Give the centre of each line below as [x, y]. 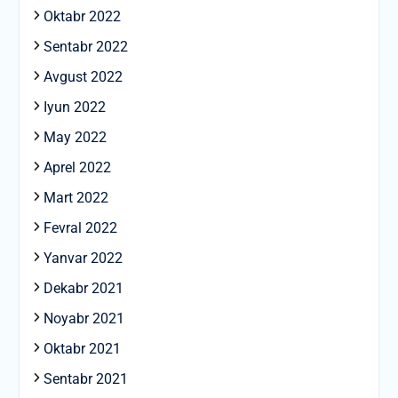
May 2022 [75, 138]
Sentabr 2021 [85, 379]
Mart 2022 [76, 198]
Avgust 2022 [83, 77]
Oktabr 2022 [82, 17]
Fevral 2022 [80, 228]
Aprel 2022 [77, 168]
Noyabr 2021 [84, 319]
